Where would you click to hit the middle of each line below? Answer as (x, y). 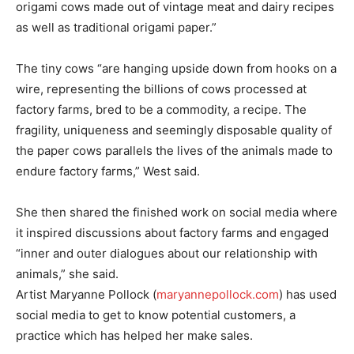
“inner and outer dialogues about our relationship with (167, 254)
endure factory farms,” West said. (108, 171)
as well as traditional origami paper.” (116, 28)
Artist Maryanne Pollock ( (86, 295)
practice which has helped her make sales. (134, 336)
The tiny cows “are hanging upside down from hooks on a (176, 69)
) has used (308, 295)
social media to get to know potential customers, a (156, 315)
